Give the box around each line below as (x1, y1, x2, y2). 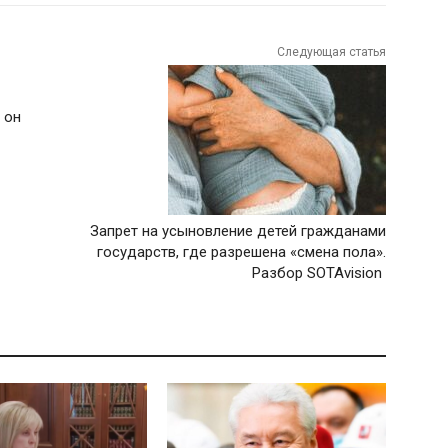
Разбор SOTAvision (251, 263, 386, 282)
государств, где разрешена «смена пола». (96, 242, 386, 261)
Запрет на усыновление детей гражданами (89, 221, 386, 240)
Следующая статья (276, 44, 386, 59)
